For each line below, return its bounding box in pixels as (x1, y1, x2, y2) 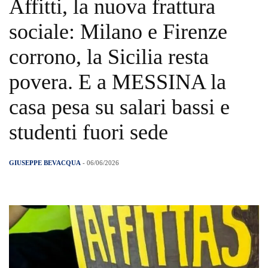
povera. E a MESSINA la (9, 70, 226, 95)
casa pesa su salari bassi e (9, 95, 230, 120)
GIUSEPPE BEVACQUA (9, 159, 81, 167)
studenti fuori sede (9, 120, 168, 145)
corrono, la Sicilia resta (9, 45, 209, 69)
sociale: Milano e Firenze (9, 20, 227, 44)
